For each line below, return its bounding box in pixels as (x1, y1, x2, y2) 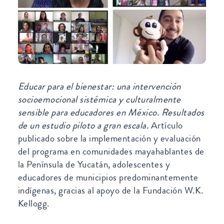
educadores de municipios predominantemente (17, 170, 198, 184)
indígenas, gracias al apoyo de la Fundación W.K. (17, 183, 203, 197)
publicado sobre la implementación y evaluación (17, 131, 201, 145)
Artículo (148, 118, 183, 132)
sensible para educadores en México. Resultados (17, 105, 204, 119)
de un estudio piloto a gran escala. (17, 118, 149, 132)
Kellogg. (17, 196, 49, 210)
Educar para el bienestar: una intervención (17, 79, 181, 93)
